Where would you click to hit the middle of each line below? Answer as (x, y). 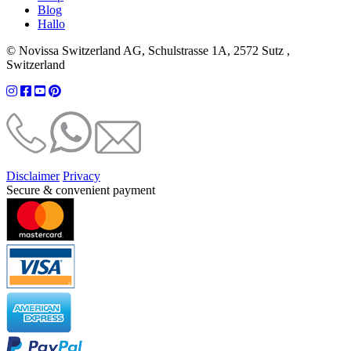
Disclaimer (33, 175)
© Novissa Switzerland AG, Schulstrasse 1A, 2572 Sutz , (148, 50)
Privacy (81, 175)
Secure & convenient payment (81, 190)
